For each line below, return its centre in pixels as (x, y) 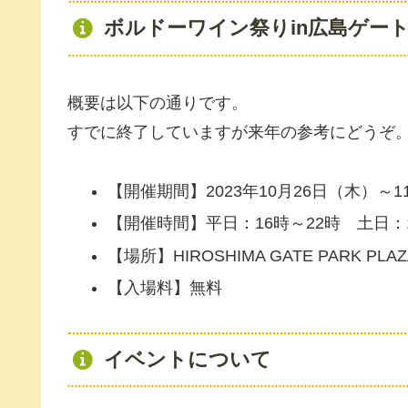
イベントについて (187, 359)
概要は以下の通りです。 (158, 103)
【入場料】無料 (164, 288)
